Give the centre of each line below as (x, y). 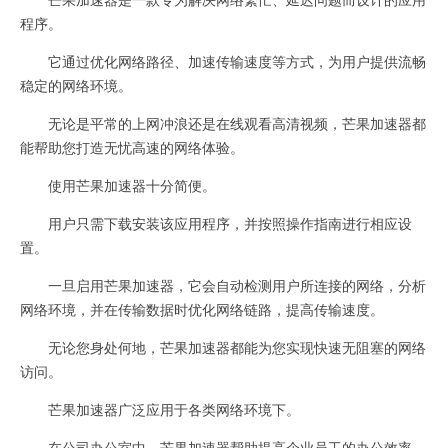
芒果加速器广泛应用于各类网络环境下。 (160, 409)
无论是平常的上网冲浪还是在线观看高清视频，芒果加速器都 (223, 123)
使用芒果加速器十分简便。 (118, 185)
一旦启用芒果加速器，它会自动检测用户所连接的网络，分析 (223, 285)
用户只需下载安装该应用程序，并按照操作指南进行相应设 (216, 223)
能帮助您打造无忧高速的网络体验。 (132, 147)
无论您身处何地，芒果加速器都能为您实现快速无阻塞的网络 (223, 347)
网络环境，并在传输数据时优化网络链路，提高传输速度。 (202, 309)
